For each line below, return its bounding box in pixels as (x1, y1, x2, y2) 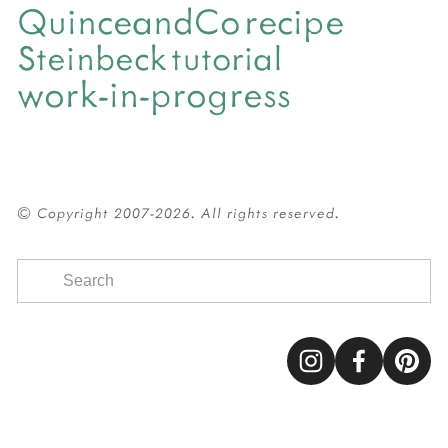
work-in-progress (17, 67, 291, 117)
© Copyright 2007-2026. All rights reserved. (17, 202, 340, 222)
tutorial (171, 33, 282, 79)
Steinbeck (17, 33, 167, 79)
